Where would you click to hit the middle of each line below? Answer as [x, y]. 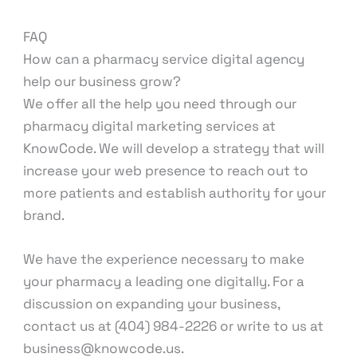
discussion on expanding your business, [152, 304]
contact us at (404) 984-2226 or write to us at [174, 326]
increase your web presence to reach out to [166, 170]
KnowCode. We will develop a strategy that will [174, 148]
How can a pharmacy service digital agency [164, 59]
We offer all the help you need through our [160, 103]
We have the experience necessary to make [164, 259]
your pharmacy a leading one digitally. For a [164, 282]
